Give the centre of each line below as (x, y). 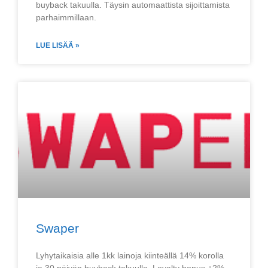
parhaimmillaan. (66, 17)
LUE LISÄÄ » (58, 45)
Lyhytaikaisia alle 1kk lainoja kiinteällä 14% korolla (130, 255)
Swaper (57, 228)
